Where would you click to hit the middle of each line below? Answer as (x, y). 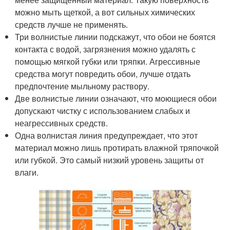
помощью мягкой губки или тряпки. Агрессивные (108, 62)
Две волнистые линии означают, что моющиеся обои (116, 99)
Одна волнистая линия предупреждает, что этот (107, 136)
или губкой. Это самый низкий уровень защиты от (110, 160)
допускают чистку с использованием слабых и (103, 111)
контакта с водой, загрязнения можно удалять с (106, 49)
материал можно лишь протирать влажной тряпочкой (117, 148)
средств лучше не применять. (72, 25)
